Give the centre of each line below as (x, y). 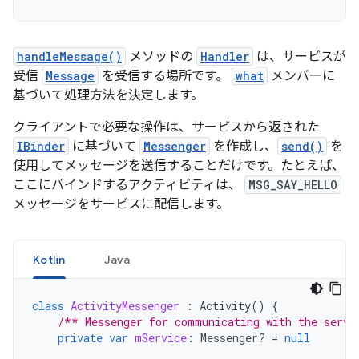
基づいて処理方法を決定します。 (108, 95)
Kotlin (49, 260)
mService (161, 338)
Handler (225, 56)
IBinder (41, 146)
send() (302, 146)
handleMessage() (69, 56)
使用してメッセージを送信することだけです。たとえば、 (179, 166)
